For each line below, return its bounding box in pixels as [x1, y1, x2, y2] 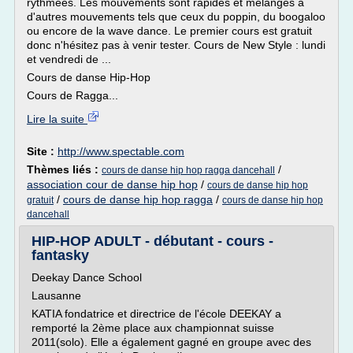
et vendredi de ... [27, 53, 111, 65]
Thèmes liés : [27, 163, 102, 176]
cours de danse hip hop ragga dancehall [102, 165, 275, 176]
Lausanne [32, 289, 81, 302]
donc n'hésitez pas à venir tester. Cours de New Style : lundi [27, 39, 325, 51]
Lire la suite [27, 113, 87, 125]
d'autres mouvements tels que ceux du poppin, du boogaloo [27, 10, 325, 23]
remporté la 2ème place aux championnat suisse [32, 321, 274, 334]
